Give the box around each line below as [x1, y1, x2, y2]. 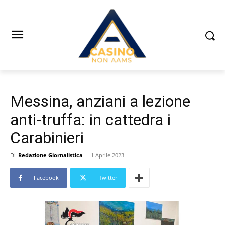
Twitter [99, 174, 117, 182]
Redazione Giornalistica [18, 151, 83, 159]
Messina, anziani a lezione [10, 92, 190, 111]
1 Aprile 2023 [91, 151, 124, 159]
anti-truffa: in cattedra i [10, 110, 171, 130]
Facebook [34, 174, 59, 182]
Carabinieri [10, 128, 84, 148]
